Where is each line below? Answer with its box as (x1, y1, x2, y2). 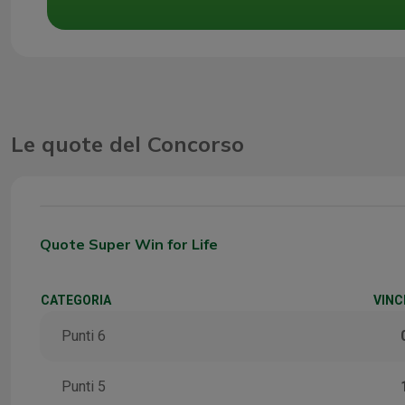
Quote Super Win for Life (40, 235, 218, 254)
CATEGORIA (41, 293, 111, 308)
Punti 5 (61, 378, 106, 396)
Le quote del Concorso (11, 130, 244, 158)
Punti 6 (61, 327, 106, 345)
